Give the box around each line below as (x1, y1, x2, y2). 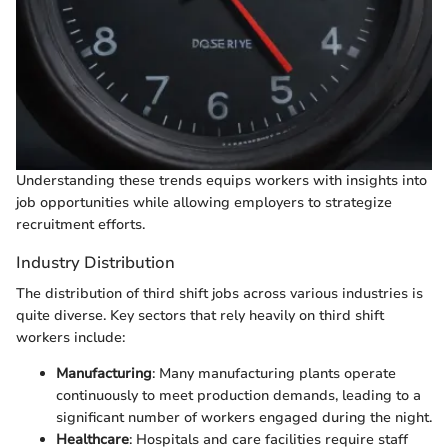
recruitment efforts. (16, 214, 145, 234)
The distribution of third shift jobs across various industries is (16, 284, 423, 303)
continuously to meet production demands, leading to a (56, 386, 421, 405)
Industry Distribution (16, 250, 175, 274)
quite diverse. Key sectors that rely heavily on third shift (16, 306, 384, 325)
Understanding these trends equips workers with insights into (16, 170, 427, 190)
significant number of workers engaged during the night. (56, 408, 432, 427)
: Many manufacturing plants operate (152, 364, 396, 383)
